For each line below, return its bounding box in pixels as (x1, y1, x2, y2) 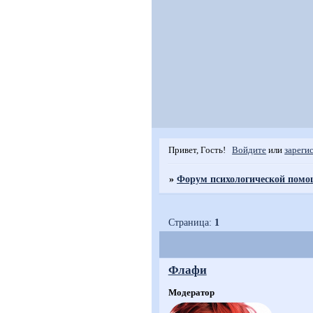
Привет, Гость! (168, 145, 226, 156)
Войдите (232, 145, 267, 156)
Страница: (168, 217, 215, 228)
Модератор (168, 288, 214, 298)
